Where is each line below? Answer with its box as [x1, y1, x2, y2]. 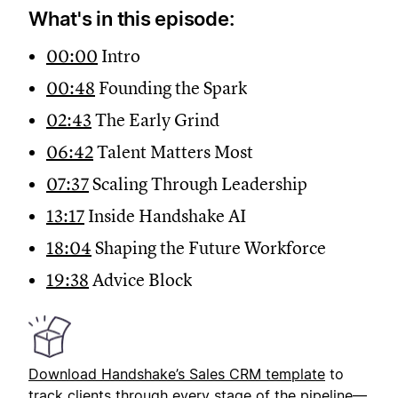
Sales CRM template [189, 365, 325, 383]
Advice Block [89, 269, 192, 291]
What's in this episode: [28, 7, 235, 30]
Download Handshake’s [28, 365, 189, 383]
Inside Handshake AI [84, 205, 246, 227]
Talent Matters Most [93, 141, 253, 163]
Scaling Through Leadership [89, 173, 307, 195]
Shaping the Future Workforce [92, 237, 326, 259]
